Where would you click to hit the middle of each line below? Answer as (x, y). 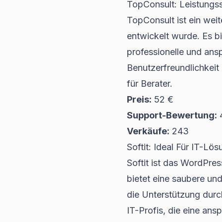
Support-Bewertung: (172, 115)
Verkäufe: (148, 131)
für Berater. (150, 83)
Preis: (139, 99)
